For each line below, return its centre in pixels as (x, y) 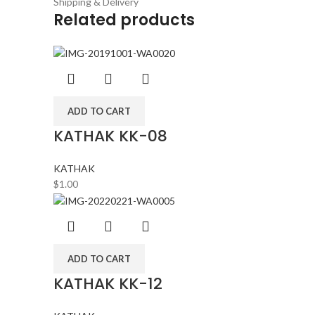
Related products (124, 20)
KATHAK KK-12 (108, 283)
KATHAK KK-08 (110, 136)
